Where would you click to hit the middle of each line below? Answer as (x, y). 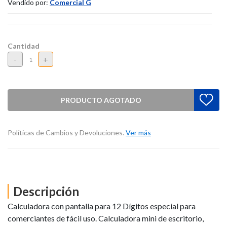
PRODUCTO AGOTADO (101, 100)
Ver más (138, 133)
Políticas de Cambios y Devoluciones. (67, 133)
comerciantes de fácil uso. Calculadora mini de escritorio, (106, 218)
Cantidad (24, 46)
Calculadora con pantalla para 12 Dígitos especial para (102, 206)
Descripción (46, 192)
